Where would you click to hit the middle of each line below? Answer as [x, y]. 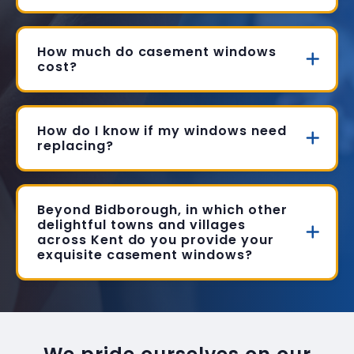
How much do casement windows [157, 52]
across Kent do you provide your [156, 240]
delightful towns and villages [141, 225]
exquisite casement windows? [145, 255]
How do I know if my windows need [162, 131]
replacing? [75, 146]
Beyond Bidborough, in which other [162, 210]
